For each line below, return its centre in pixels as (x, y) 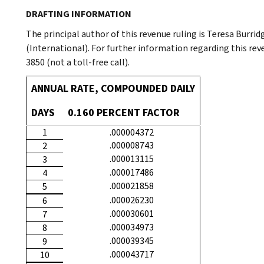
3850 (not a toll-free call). (78, 62)
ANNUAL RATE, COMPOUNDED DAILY (113, 88)
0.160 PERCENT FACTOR (124, 112)
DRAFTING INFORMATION (79, 14)
